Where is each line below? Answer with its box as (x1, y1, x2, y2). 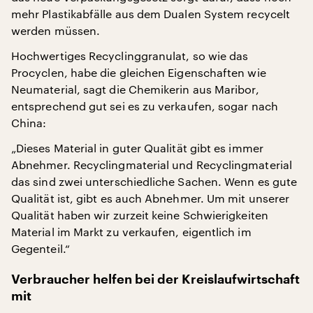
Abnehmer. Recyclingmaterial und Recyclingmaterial (11, 157, 292, 171)
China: (11, 115, 47, 129)
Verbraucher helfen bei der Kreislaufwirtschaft (11, 272, 300, 286)
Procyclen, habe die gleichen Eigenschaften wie (11, 65, 266, 79)
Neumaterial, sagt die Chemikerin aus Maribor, (11, 82, 259, 96)
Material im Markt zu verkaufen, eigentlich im (11, 224, 252, 238)
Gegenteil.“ (11, 241, 70, 255)
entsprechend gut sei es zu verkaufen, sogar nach (11, 99, 278, 112)
